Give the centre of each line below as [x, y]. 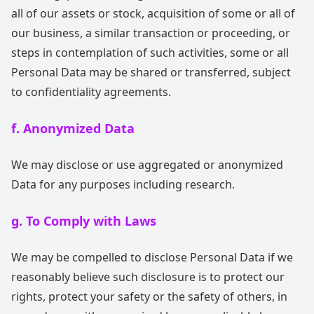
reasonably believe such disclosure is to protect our [148, 277]
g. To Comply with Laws [84, 221]
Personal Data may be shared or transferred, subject [151, 72]
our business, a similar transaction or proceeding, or [151, 33]
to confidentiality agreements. [91, 92]
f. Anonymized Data [73, 128]
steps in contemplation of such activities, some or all [150, 53]
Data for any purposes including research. [123, 184]
